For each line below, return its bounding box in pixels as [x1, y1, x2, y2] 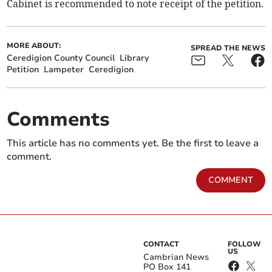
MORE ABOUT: [7, 41, 61, 51]
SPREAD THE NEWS [190, 43, 265, 53]
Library [120, 52, 149, 64]
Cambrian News [143, 251, 209, 263]
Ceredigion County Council [7, 52, 115, 64]
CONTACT [143, 239, 179, 250]
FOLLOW [228, 239, 262, 250]
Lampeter [44, 64, 84, 76]
